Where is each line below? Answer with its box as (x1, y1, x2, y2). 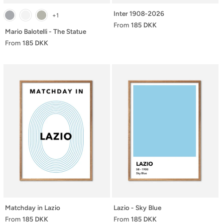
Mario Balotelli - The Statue (5, 27, 86, 35)
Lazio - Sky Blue (113, 203, 161, 212)
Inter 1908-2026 (113, 9, 164, 17)
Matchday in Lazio (5, 203, 60, 212)
